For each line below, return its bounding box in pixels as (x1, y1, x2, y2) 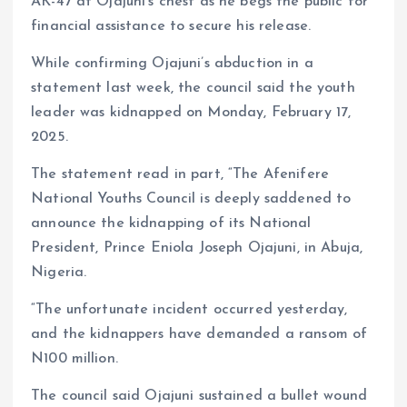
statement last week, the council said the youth (31, 80, 355, 95)
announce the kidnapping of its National (31, 215, 312, 231)
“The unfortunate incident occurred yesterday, (31, 303, 348, 318)
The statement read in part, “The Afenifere (31, 166, 329, 182)
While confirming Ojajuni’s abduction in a (31, 55, 313, 71)
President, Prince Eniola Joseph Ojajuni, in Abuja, (31, 240, 363, 255)
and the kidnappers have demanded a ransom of (31, 327, 368, 342)
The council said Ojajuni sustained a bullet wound (31, 389, 367, 404)
